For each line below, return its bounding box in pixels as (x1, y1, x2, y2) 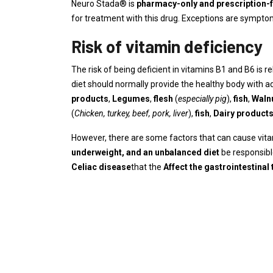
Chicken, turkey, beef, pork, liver (74, 108, 188, 118)
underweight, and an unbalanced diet (71, 147, 221, 157)
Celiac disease (71, 162, 131, 172)
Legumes (112, 94, 150, 104)
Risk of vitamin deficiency (71, 36, 263, 57)
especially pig (178, 94, 227, 104)
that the (131, 162, 163, 172)
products (71, 94, 108, 104)
